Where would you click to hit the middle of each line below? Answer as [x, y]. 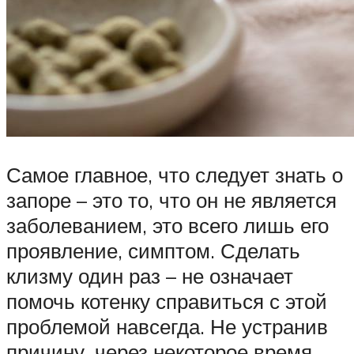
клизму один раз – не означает [150, 275]
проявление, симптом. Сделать [153, 250]
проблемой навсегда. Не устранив [167, 326]
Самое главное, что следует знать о [175, 174]
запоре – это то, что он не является [171, 200]
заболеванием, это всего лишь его [168, 225]
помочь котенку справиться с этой [167, 301]
